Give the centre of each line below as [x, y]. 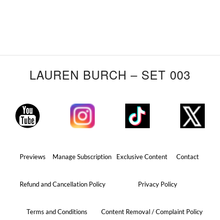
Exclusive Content [142, 157]
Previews [32, 157]
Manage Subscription [82, 157]
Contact [188, 157]
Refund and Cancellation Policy [62, 184]
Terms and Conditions [57, 212]
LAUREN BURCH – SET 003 [110, 74]
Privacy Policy [158, 184]
